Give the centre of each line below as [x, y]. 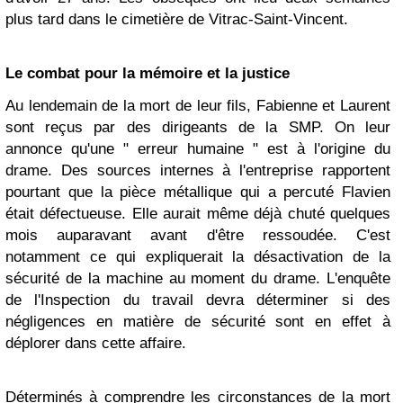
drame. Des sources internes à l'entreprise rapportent [198, 171]
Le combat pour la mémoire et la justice [148, 74]
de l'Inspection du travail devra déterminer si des [198, 300]
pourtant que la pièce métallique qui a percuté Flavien [198, 193]
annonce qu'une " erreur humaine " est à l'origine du [198, 149]
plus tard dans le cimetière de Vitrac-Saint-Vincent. [177, 20]
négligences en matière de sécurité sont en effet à [198, 322]
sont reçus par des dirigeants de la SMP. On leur [198, 128]
